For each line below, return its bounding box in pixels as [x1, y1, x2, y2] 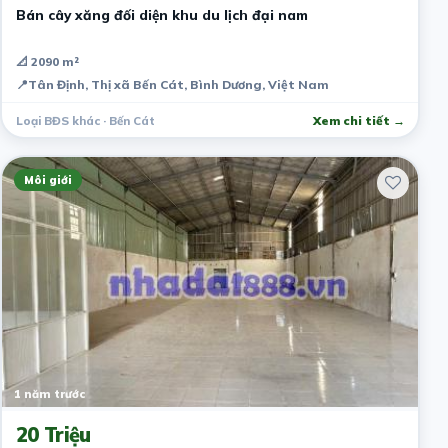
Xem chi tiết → [312, 112, 405, 128]
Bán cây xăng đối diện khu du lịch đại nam [15, 5, 308, 23]
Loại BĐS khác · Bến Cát [15, 112, 155, 128]
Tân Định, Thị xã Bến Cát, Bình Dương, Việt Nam [27, 76, 329, 92]
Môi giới [23, 172, 72, 187]
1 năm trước [13, 386, 85, 401]
